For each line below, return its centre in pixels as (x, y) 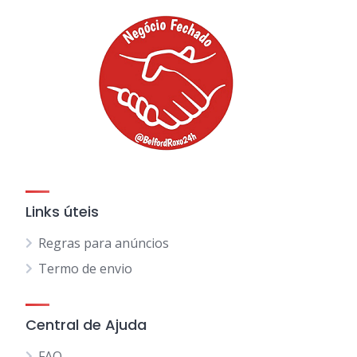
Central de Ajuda (86, 325)
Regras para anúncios (104, 243)
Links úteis (62, 212)
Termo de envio (85, 269)
